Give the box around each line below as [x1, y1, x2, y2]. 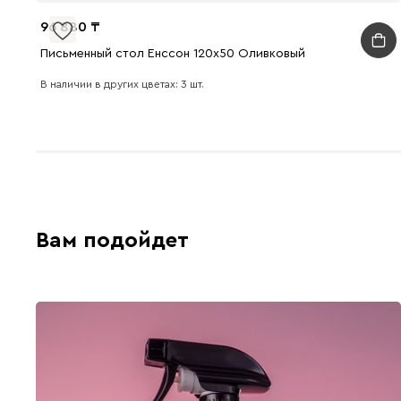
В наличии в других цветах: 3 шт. [40, 78, 204, 90]
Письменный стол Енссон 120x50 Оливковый [40, 47, 305, 60]
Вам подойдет [36, 229, 189, 252]
